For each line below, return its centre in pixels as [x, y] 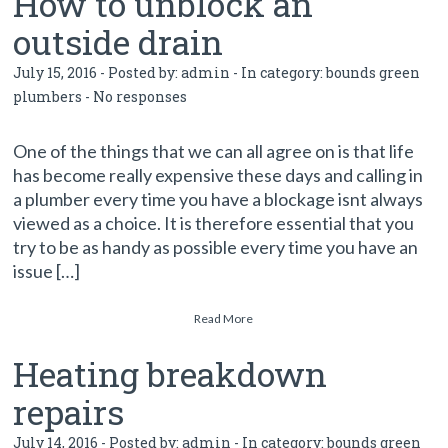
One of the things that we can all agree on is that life [214, 151]
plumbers [48, 96]
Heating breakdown [170, 373]
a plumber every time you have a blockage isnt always [218, 199]
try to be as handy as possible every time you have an [216, 247]
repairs [69, 411]
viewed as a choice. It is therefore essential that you [214, 223]
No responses [140, 96]
